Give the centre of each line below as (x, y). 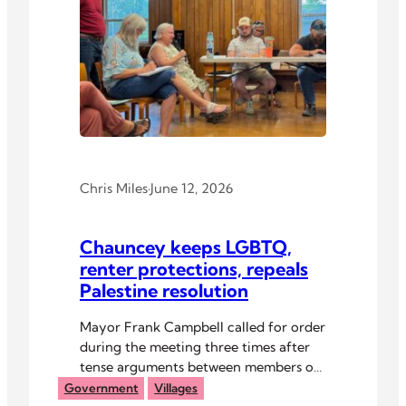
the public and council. (151, 386)
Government (101, 388)
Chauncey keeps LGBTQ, (186, 247)
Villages (176, 388)
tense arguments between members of (199, 366)
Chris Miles (114, 188)
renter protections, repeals (194, 269)
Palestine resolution (164, 291)
